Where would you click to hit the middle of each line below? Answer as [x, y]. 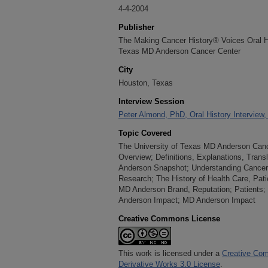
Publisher [136, 27]
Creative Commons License [169, 219]
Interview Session [151, 101]
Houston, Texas [146, 83]
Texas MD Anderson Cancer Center [179, 51]
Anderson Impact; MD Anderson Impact [187, 200]
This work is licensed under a [170, 253]
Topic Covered [145, 133]
